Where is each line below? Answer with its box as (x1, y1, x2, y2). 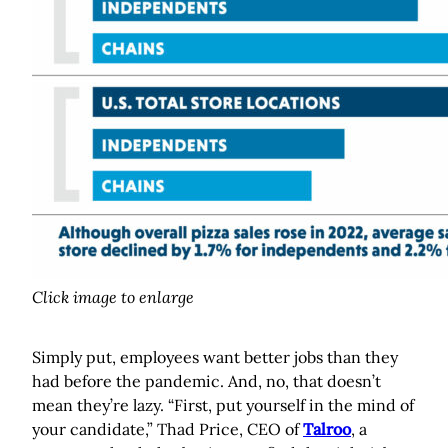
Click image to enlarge (32, 287, 194, 308)
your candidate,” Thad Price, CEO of (32, 419, 303, 440)
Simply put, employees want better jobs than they (32, 347, 398, 368)
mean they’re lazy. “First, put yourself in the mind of (32, 395, 414, 416)
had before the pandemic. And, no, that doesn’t (32, 371, 381, 392)
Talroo (303, 419, 351, 440)
